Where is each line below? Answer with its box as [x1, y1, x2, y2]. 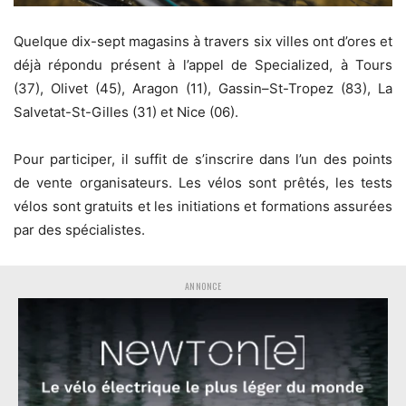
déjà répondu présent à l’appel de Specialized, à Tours [14, 55, 392, 73]
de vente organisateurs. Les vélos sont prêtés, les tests [14, 173, 392, 191]
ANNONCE [184, 278, 222, 293]
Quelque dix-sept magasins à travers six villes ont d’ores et [14, 32, 392, 50]
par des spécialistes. [14, 220, 149, 238]
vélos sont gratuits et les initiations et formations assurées [14, 197, 392, 215]
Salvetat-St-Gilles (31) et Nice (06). [14, 102, 242, 121]
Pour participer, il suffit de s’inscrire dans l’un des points [14, 150, 392, 168]
